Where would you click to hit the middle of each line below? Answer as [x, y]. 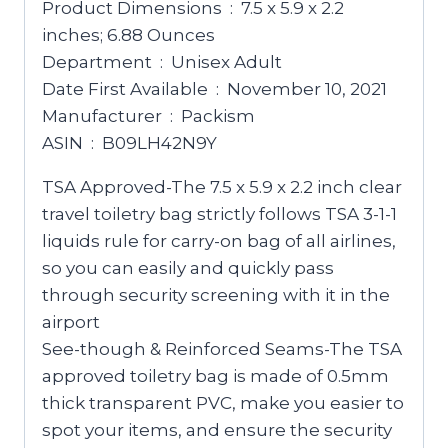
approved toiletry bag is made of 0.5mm [215, 375]
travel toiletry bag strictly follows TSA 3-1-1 [219, 213]
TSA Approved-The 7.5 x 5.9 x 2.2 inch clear [222, 186]
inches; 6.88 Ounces [128, 34]
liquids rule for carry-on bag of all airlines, [219, 240]
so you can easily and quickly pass [188, 267]
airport [71, 321]
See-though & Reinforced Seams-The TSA [222, 348]
